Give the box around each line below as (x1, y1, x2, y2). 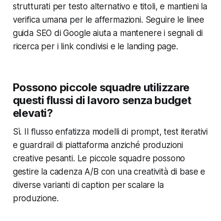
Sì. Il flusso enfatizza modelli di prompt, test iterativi (12, 127, 208, 137)
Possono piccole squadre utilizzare (12, 81, 189, 94)
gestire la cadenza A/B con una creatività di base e (12, 167, 206, 177)
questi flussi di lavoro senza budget (12, 94, 191, 107)
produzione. (12, 193, 59, 204)
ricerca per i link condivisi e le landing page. (12, 41, 178, 52)
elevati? (12, 107, 53, 120)
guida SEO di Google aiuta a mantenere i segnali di (12, 28, 203, 38)
